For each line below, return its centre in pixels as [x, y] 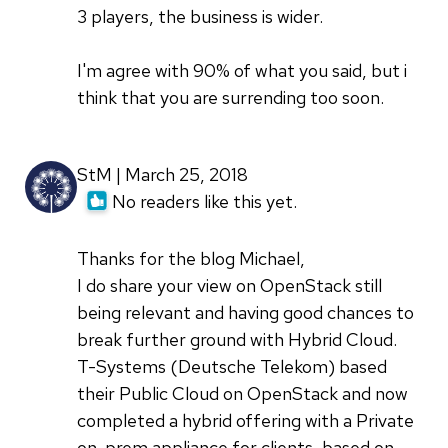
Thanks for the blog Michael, [191, 258]
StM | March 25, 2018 [162, 174]
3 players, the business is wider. [200, 16]
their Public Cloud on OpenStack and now [242, 393]
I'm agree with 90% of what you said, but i [242, 70]
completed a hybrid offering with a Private [245, 420]
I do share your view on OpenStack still [229, 285]
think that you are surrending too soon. [230, 97]
